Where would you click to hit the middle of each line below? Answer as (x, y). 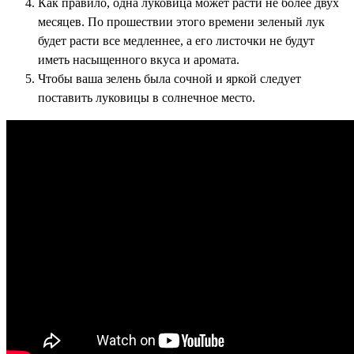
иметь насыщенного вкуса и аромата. (140, 59)
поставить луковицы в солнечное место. (147, 97)
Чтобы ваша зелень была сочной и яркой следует (169, 78)
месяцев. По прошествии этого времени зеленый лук (181, 21)
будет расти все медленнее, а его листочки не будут (176, 40)
